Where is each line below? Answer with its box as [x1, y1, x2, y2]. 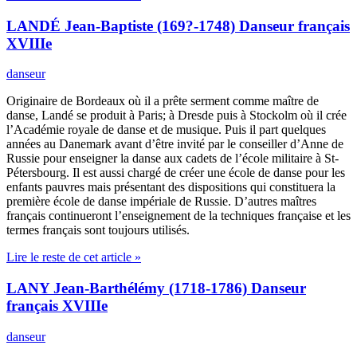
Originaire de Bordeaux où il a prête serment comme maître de [6, 94, 319, 108]
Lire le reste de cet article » [6, 250, 141, 265]
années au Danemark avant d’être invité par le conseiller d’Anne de [6, 137, 343, 151]
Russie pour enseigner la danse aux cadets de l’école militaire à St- [6, 151, 339, 166]
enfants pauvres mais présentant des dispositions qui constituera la [6, 180, 335, 194]
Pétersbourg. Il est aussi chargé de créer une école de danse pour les [6, 166, 345, 180]
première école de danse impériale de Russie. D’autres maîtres [6, 194, 316, 209]
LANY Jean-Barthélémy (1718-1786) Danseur [6, 279, 306, 296]
